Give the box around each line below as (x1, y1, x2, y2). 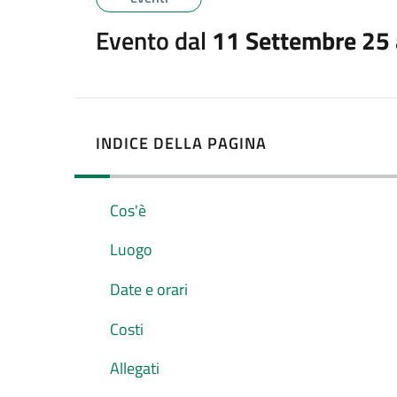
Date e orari (110, 276, 188, 301)
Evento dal (96, 21, 212, 59)
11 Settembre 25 (212, 21, 390, 59)
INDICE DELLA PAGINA (96, 130, 267, 155)
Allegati (110, 356, 160, 381)
